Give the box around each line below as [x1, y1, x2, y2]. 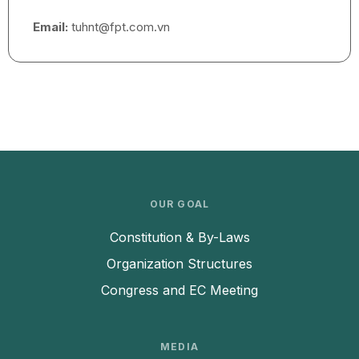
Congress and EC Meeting [101, 282, 258, 298]
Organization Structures [107, 256, 252, 272]
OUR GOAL [149, 198, 210, 210]
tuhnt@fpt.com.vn [68, 19, 170, 34]
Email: [33, 19, 68, 34]
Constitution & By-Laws [109, 229, 250, 245]
